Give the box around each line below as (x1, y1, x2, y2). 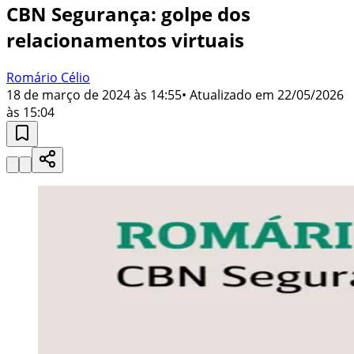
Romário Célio (6, 68, 90, 86)
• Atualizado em (182, 85, 274, 104)
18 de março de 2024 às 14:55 (6, 85, 182, 104)
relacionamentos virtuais (6, 26, 244, 53)
